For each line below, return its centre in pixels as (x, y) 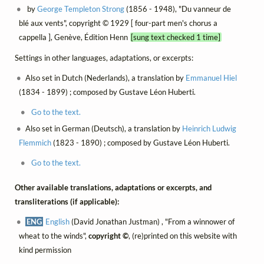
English (58, 222)
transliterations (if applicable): (67, 202)
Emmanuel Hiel (212, 77)
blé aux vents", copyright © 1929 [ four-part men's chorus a (118, 23)
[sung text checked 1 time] (176, 37)
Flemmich (35, 142)
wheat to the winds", (53, 236)
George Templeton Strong (81, 9)
